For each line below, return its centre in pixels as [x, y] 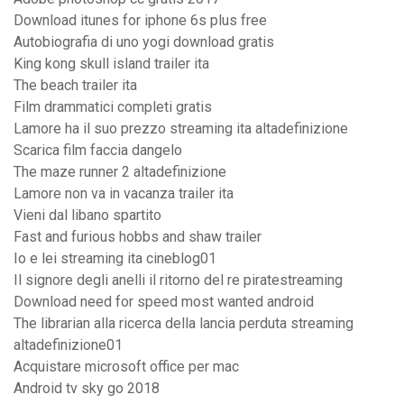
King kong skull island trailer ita [111, 64]
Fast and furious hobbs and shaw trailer [138, 237]
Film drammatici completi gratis [113, 107]
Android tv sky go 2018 [87, 389]
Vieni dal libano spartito [87, 216]
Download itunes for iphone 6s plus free [140, 21]
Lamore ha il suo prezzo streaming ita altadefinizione [181, 129]
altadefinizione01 [68, 345]
